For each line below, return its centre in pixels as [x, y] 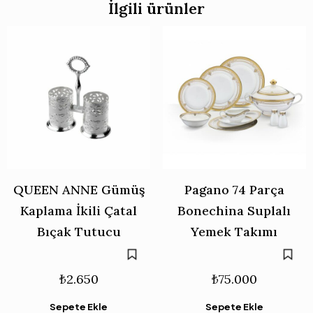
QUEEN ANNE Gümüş [79, 190]
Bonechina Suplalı [234, 211]
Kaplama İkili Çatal [79, 211]
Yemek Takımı [234, 232]
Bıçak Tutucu [79, 232]
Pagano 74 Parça [234, 190]
